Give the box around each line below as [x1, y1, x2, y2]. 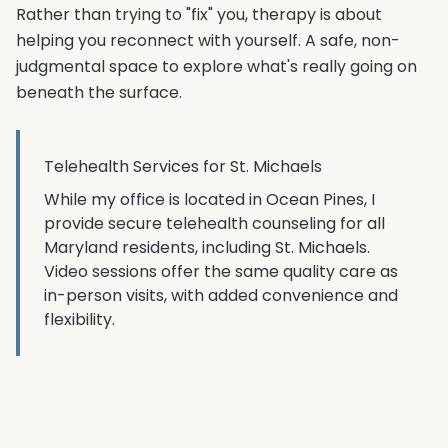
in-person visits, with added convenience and [44, 284, 398, 307]
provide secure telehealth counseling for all [44, 212, 385, 235]
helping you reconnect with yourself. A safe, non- [16, 29, 400, 52]
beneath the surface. [16, 81, 182, 104]
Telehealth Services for [44, 155, 230, 178]
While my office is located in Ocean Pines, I [44, 188, 375, 211]
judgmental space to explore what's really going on [16, 55, 417, 78]
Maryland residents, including [44, 236, 275, 259]
